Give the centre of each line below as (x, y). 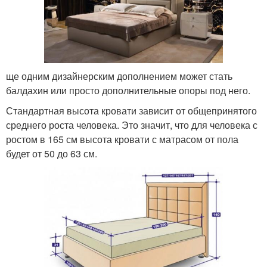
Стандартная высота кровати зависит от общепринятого (131, 111)
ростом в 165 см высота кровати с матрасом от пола (122, 139)
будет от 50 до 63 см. (52, 154)
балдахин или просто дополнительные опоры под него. (128, 91)
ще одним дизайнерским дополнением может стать (119, 76)
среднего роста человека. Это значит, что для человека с (132, 125)
